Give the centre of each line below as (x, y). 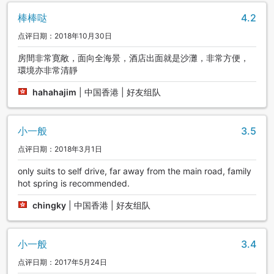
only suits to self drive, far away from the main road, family (135, 171)
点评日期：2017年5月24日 (62, 262)
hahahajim (54, 92)
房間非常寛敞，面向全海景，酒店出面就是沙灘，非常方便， (133, 57)
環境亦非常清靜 (48, 70)
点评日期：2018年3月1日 (60, 149)
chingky (49, 205)
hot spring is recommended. (74, 183)
